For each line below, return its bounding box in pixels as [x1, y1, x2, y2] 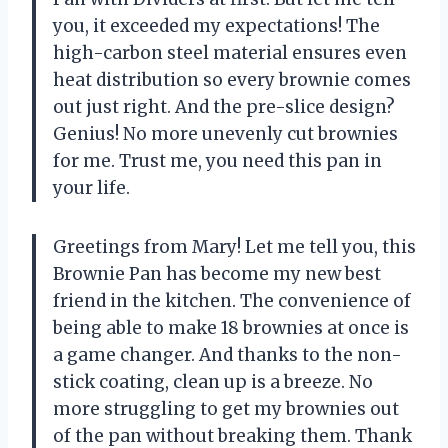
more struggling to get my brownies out [53, 397, 399, 420]
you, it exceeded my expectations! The [53, 14, 380, 37]
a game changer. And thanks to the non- [53, 343, 402, 366]
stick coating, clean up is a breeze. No [53, 370, 373, 393]
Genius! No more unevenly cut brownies [53, 122, 398, 145]
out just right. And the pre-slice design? [53, 95, 395, 118]
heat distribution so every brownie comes [53, 68, 411, 91]
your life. [53, 176, 130, 199]
